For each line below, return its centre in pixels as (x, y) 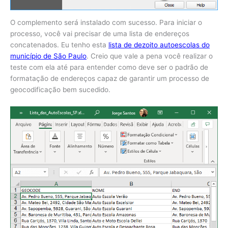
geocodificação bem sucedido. (60, 90)
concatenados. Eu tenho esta (59, 45)
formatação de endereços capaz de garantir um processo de (110, 79)
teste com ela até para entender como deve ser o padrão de (109, 67)
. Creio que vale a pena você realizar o (150, 56)
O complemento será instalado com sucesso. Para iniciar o (106, 23)
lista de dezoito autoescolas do (159, 45)
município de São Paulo (48, 56)
